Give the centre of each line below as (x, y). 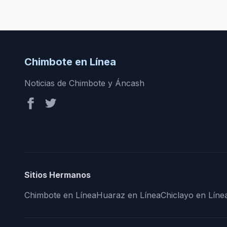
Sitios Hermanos (58, 175)
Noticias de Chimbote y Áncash (84, 83)
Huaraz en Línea (128, 195)
